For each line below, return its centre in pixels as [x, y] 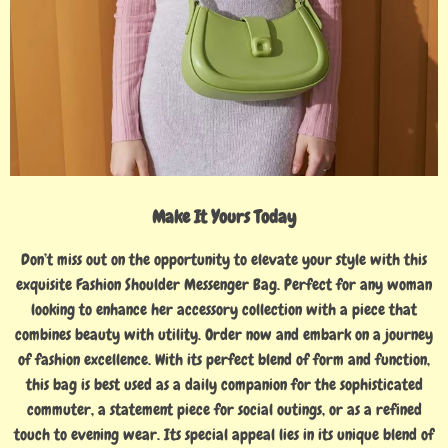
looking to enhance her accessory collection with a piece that [224, 309]
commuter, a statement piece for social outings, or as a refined [224, 409]
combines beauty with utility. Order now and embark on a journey [224, 334]
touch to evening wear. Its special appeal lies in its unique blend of [224, 434]
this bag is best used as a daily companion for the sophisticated [224, 384]
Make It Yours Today [224, 216]
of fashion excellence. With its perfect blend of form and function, [224, 359]
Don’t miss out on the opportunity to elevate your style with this [224, 259]
